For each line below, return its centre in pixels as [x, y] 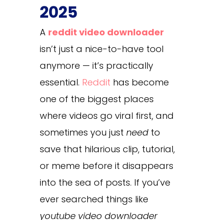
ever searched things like [94, 199]
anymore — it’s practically [96, 65]
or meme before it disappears [106, 165]
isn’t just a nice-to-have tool [101, 49]
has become [139, 82]
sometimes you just [83, 132]
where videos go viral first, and [107, 115]
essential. [61, 82]
